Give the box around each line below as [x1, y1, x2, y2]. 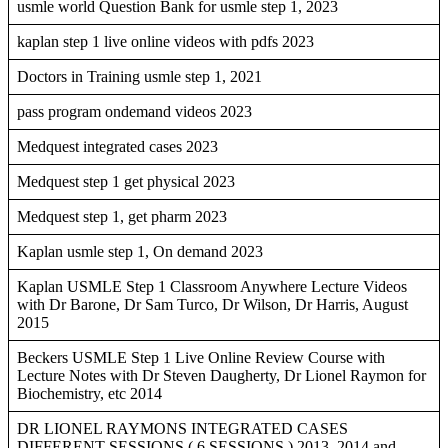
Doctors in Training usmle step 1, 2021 [17, 68, 262, 86]
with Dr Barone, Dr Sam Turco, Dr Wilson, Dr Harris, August [17, 296, 408, 314]
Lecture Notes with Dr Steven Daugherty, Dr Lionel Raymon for [17, 367, 426, 385]
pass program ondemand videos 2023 [17, 103, 252, 121]
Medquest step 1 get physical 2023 [17, 173, 235, 191]
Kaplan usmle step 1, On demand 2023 [17, 243, 263, 261]
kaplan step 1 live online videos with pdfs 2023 [17, 33, 314, 51]
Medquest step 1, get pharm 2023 [17, 208, 227, 226]
